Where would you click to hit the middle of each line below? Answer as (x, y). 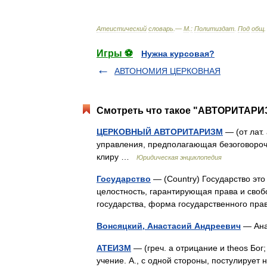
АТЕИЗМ (114, 248)
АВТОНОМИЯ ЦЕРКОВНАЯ (167, 71)
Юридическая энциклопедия (179, 157)
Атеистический (122, 29)
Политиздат (214, 29)
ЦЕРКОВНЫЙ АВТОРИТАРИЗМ (160, 132)
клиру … (117, 157)
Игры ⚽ (115, 53)
